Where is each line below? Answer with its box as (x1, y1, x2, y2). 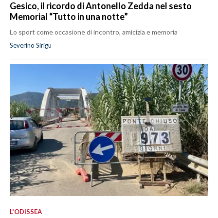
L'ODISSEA (10, 208, 42, 216)
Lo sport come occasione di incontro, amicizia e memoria (10, 27, 178, 36)
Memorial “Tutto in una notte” (10, 11, 128, 22)
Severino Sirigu (10, 41, 52, 49)
